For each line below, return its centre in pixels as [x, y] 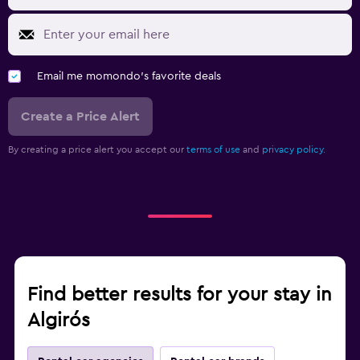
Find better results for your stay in [180, 295]
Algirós [59, 321]
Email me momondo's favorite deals [129, 77]
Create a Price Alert [80, 117]
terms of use [213, 150]
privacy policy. [294, 150]
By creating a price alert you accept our [97, 150]
